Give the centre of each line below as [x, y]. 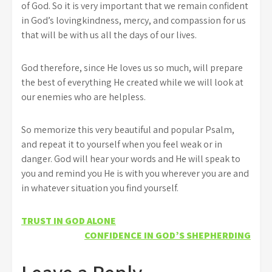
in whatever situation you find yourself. [100, 188]
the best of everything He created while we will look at [132, 82]
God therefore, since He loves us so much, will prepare [132, 67]
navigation [66, 246]
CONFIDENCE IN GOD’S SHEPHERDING [168, 235]
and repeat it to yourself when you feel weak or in [122, 144]
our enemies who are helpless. [83, 97]
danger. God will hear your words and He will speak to [131, 158]
